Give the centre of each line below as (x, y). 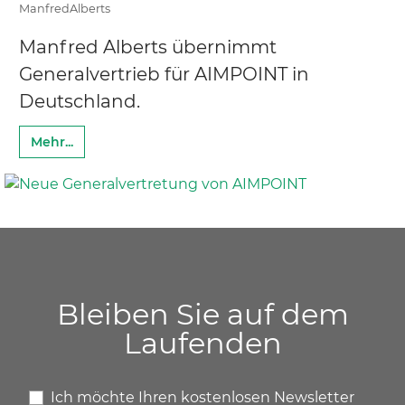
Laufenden (202, 343)
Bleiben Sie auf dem (202, 314)
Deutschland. (80, 101)
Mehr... (52, 141)
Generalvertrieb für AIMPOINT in (164, 74)
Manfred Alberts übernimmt (148, 47)
